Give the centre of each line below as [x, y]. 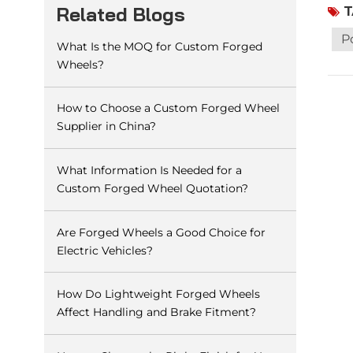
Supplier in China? [106, 126]
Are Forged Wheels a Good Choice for [161, 232]
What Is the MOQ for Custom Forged [159, 46]
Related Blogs [121, 14]
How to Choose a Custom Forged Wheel [168, 108]
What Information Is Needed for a [149, 170]
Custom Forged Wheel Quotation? [152, 188]
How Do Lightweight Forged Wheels [158, 294]
